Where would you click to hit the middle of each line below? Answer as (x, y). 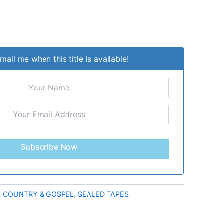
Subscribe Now (49, 146)
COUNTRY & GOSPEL (38, 194)
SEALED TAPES (103, 194)
